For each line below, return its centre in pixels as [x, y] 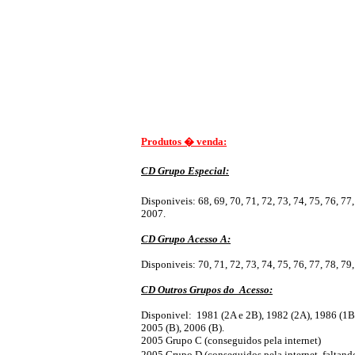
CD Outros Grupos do [188, 289]
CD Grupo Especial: [185, 171]
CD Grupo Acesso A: [186, 239]
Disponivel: [166, 315]
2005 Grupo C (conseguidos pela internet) [231, 340]
